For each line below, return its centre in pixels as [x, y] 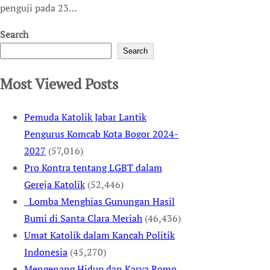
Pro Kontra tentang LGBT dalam [93, 167]
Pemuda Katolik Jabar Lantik [85, 117]
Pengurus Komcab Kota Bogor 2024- [101, 133]
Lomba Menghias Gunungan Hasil [99, 201]
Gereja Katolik [55, 184]
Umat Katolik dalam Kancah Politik [99, 235]
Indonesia [46, 252]
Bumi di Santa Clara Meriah [83, 218]
